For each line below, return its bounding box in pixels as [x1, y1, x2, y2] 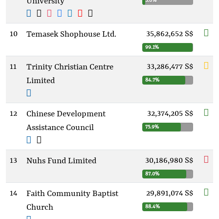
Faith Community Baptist [26, 189, 118, 198]
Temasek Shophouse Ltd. [26, 30, 116, 39]
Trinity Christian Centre [26, 63, 113, 72]
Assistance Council [26, 123, 94, 132]
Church [26, 203, 53, 212]
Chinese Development [26, 109, 106, 119]
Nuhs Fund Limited [26, 156, 96, 166]
